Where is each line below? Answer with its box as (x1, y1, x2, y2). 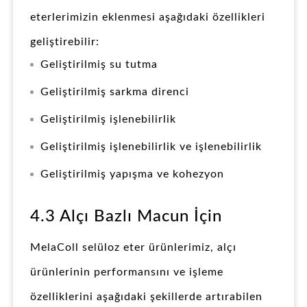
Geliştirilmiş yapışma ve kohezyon (40, 169, 224, 180)
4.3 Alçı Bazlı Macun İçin (30, 208, 222, 225)
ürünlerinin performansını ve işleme (30, 267, 223, 278)
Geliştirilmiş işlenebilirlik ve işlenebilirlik (40, 141, 262, 153)
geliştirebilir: (30, 36, 99, 48)
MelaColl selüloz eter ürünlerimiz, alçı (30, 242, 236, 254)
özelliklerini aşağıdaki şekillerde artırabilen (30, 291, 262, 303)
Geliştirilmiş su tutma (40, 59, 158, 71)
